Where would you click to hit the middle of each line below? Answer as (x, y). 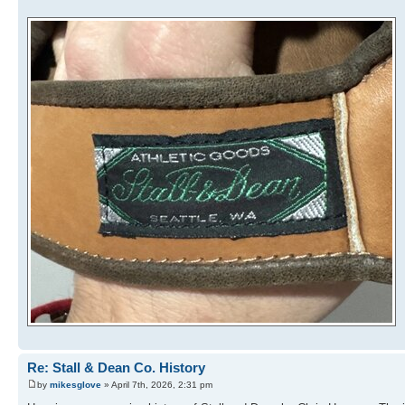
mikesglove (75, 385)
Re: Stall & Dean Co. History (116, 367)
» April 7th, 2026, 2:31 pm (157, 385)
